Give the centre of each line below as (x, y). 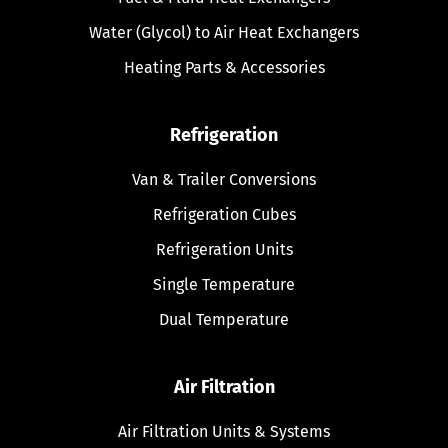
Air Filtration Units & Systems (224, 431)
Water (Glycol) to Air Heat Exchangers (224, 32)
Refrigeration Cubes (224, 214)
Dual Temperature (224, 319)
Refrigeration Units (224, 249)
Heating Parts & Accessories (224, 67)
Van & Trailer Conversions (224, 179)
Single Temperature (224, 284)
